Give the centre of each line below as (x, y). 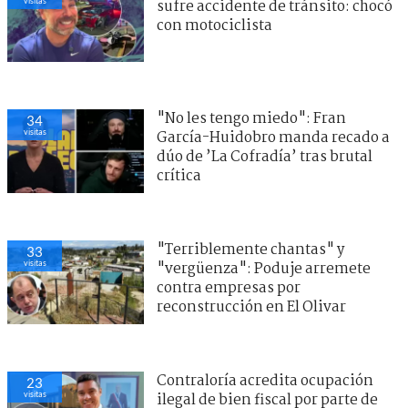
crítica (179, 176)
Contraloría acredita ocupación (265, 381)
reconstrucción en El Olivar (251, 307)
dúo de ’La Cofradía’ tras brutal (265, 157)
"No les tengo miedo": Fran (251, 118)
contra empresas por (229, 288)
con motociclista (214, 25)
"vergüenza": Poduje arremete (264, 269)
